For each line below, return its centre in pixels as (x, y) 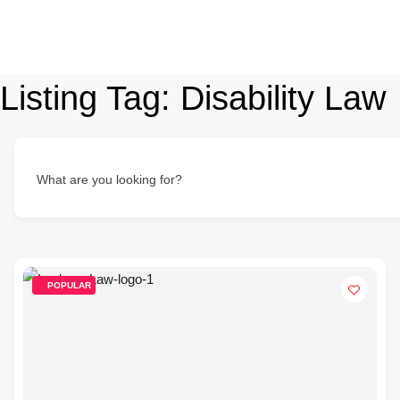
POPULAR (69, 285)
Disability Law (283, 98)
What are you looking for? (109, 179)
